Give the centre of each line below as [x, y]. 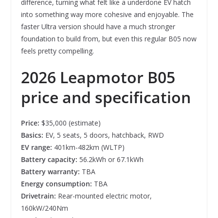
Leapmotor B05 [117, 77]
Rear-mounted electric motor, [104, 196]
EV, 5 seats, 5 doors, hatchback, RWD [103, 135]
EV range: [36, 147]
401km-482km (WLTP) [88, 147]
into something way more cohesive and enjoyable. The [107, 14]
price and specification [106, 97]
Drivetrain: [38, 196]
